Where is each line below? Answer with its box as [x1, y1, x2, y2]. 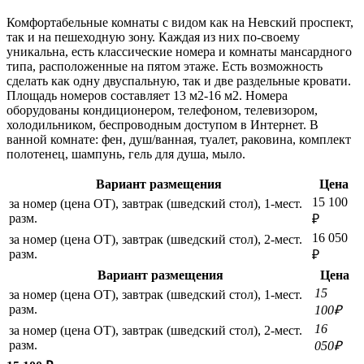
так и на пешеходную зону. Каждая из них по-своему [6, 29, 300, 44]
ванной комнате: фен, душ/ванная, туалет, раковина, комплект [6, 132, 351, 146]
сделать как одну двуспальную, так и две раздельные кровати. [6, 73, 351, 88]
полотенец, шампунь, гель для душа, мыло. [6, 146, 245, 161]
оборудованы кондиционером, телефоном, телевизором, [6, 102, 318, 117]
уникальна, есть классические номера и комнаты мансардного [6, 44, 352, 58]
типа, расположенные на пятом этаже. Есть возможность [6, 58, 323, 73]
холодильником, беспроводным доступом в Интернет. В [6, 117, 318, 132]
